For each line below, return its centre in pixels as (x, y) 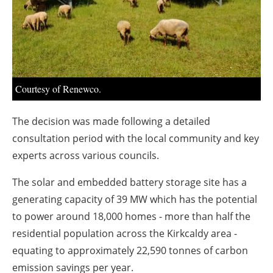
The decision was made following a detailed (111, 122)
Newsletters (143, 33)
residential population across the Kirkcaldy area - (125, 234)
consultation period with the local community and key (136, 139)
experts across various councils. (86, 156)
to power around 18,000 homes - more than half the (131, 217)
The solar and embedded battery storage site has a (129, 183)
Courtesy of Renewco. (58, 89)
